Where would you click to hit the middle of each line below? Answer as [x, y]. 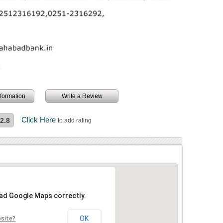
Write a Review [82, 96]
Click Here [40, 119]
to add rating [75, 120]
